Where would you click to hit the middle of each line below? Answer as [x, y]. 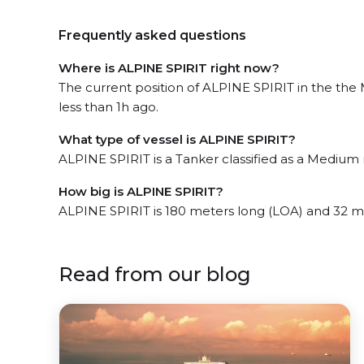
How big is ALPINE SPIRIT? [141, 191]
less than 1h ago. [108, 106]
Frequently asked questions [152, 35]
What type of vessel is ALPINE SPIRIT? [177, 139]
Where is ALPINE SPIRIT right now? [169, 67]
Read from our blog [155, 274]
